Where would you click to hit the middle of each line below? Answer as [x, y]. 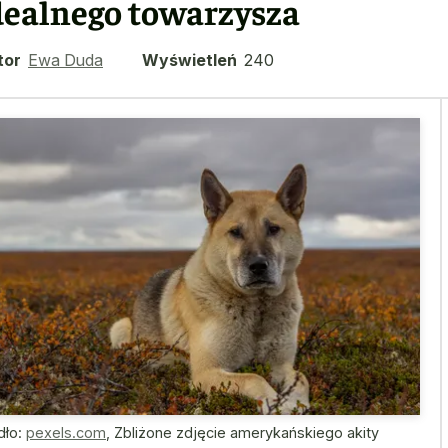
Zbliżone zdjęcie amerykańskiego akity [246, 432]
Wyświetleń [189, 59]
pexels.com [66, 432]
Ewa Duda [65, 59]
